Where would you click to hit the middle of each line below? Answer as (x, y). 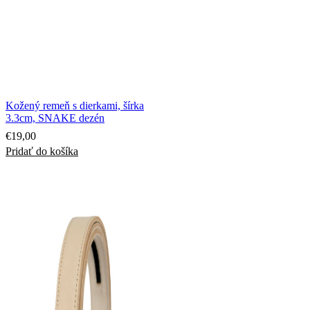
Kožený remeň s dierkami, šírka (75, 105)
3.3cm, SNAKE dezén (55, 118)
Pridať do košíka (42, 151)
